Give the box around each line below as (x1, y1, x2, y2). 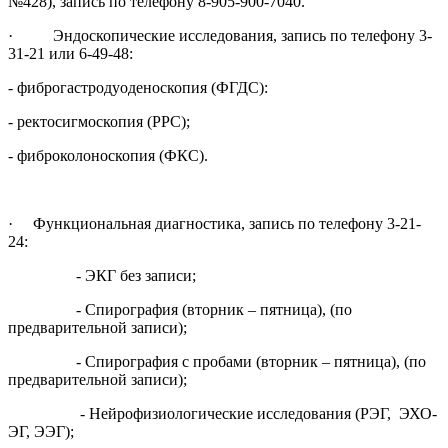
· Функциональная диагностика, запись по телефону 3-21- (8, 214, 421, 232)
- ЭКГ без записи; (8, 266, 196, 284)
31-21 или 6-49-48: (8, 44, 133, 62)
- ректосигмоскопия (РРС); (8, 112, 338, 130)
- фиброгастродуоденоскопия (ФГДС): (8, 78, 340, 96)
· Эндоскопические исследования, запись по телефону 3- (8, 26, 432, 44)
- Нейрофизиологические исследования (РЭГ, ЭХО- (8, 404, 437, 422)
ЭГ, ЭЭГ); (8, 422, 74, 440)
